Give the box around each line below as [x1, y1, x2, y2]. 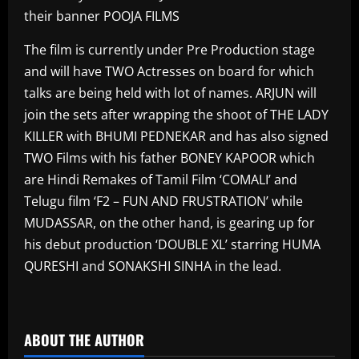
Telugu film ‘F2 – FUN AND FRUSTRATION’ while [24, 192, 303, 210]
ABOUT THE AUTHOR [24, 329, 144, 350]
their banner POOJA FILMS [24, 7, 179, 25]
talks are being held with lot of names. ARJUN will [24, 84, 317, 102]
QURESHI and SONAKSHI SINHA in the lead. [24, 257, 281, 275]
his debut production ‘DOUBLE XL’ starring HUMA [24, 236, 321, 253]
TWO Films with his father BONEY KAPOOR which [24, 149, 315, 167]
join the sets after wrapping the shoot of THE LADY [24, 106, 329, 123]
